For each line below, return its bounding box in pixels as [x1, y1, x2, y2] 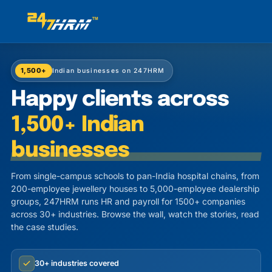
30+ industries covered [35, 259, 119, 268]
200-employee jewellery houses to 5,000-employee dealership [11, 183, 260, 194]
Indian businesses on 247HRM [52, 66, 165, 75]
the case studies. [11, 222, 78, 232]
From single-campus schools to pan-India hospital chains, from [11, 171, 259, 181]
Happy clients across [11, 89, 229, 110]
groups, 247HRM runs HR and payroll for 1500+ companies [11, 196, 245, 206]
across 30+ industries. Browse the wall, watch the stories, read [11, 209, 259, 219]
